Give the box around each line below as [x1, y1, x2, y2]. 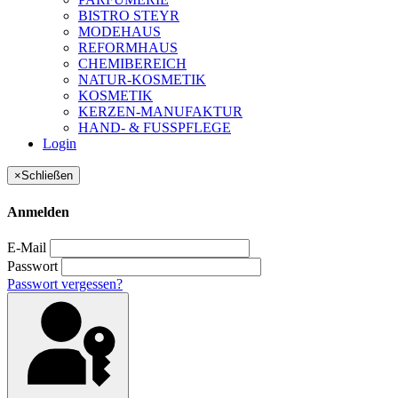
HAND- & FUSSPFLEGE [78, 120, 231, 136]
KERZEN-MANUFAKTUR [78, 104, 243, 120]
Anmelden [7, 203, 69, 219]
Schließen [21, 169, 73, 183]
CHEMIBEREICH [78, 56, 187, 72]
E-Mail [7, 239, 46, 255]
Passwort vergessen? [7, 275, 123, 291]
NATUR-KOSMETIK [78, 72, 206, 88]
